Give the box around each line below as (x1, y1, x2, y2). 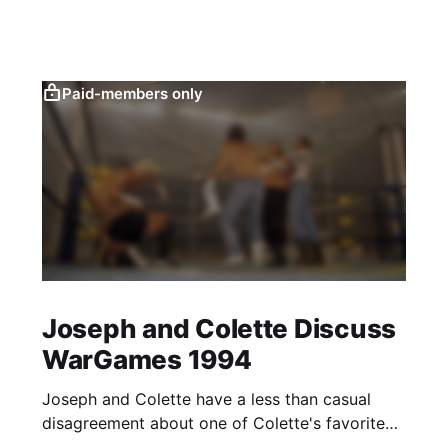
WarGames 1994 (41, 343, 252, 375)
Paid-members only (61, 83, 203, 103)
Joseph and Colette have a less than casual (41, 388, 371, 409)
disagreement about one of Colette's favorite (41, 412, 385, 433)
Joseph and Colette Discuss (41, 312, 397, 344)
